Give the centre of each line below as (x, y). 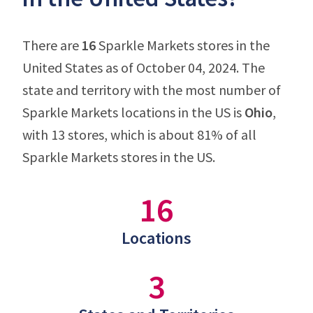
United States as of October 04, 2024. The (144, 67)
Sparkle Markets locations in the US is (133, 112)
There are (52, 45)
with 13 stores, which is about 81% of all (139, 134)
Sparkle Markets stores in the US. (119, 157)
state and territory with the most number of (152, 90)
